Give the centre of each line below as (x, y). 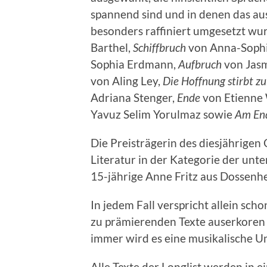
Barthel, (112, 48)
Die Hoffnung (193, 81)
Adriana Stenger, (134, 98)
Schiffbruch (159, 48)
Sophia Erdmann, (134, 64)
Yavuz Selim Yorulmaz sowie (163, 114)
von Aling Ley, (125, 81)
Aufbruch (200, 64)
